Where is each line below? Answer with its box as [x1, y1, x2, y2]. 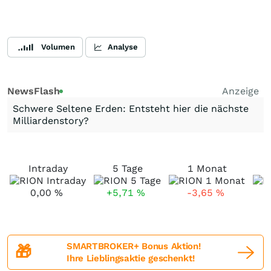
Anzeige [222, 85, 259, 97]
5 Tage [112, 163, 143, 174]
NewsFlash [7, 85, 60, 97]
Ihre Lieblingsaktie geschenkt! [67, 253, 195, 264]
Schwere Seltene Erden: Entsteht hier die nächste [13, 103, 249, 114]
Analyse [108, 42, 138, 51]
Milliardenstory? [13, 115, 89, 126]
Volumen [41, 42, 75, 51]
